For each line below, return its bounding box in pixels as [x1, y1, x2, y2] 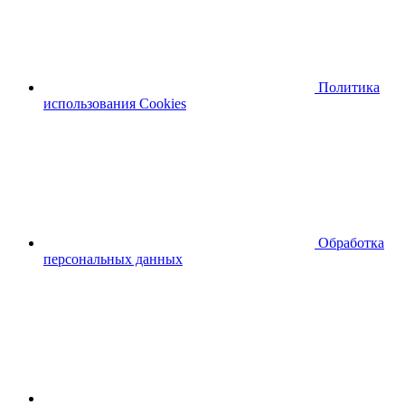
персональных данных [43, 251, 183, 268]
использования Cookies [43, 96, 186, 112]
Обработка [318, 235, 384, 251]
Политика [318, 80, 380, 96]
